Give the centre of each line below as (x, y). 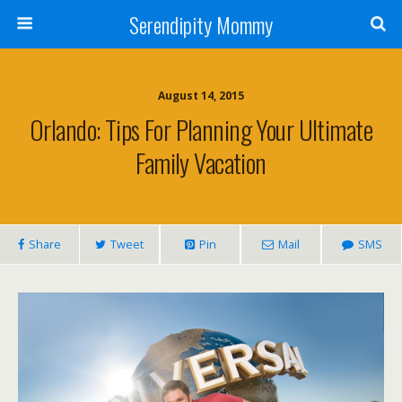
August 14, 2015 (201, 96)
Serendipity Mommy (201, 24)
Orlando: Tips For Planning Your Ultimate (201, 129)
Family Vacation (201, 162)
